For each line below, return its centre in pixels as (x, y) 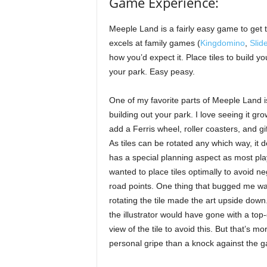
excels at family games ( (154, 43)
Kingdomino (222, 43)
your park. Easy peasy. (152, 71)
